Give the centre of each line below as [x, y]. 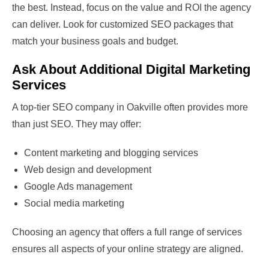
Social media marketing [74, 204]
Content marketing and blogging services [111, 153]
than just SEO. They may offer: [77, 124]
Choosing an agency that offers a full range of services [127, 232]
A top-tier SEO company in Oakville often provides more [130, 107]
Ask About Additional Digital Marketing [131, 70]
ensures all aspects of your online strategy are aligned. [128, 249]
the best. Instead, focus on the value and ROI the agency [131, 8]
